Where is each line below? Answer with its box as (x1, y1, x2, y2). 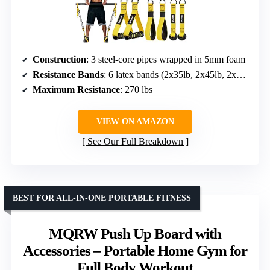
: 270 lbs (120, 84, 152, 95)
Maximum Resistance (33, 84, 120, 95)
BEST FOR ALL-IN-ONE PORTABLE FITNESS (13, 193, 191, 202)
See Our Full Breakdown (87, 136, 183, 146)
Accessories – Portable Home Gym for (23, 242, 247, 259)
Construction (33, 54, 86, 64)
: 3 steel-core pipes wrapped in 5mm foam (86, 54, 245, 64)
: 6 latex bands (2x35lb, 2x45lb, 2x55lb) (104, 69, 236, 80)
